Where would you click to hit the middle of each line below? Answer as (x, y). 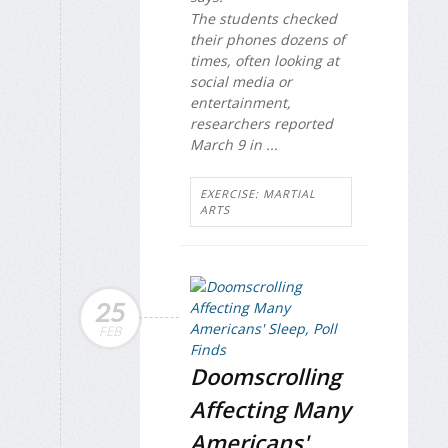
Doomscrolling (265, 375)
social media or (241, 82)
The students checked (263, 19)
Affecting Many (270, 408)
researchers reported (261, 124)
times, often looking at (264, 61)
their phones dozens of (267, 40)
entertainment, (240, 103)
